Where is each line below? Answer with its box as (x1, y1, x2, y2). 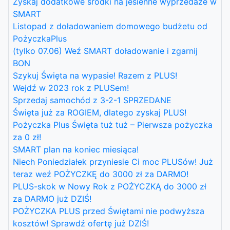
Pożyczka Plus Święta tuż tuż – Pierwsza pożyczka (13, 119, 213, 130)
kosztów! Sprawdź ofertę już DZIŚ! (13, 218, 149, 228)
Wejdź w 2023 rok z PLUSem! (13, 82, 129, 93)
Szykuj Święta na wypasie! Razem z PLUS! (13, 70, 177, 81)
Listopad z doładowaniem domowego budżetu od (13, 21, 207, 31)
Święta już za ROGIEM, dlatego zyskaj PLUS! (13, 107, 186, 118)
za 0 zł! (13, 131, 41, 142)
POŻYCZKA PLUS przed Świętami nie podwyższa (13, 205, 204, 216)
